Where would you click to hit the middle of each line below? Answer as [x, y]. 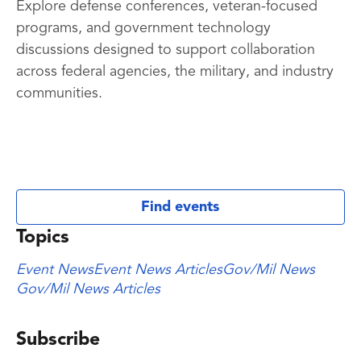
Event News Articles [158, 270]
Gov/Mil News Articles [88, 289]
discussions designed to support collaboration [166, 50]
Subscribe [58, 340]
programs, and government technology [143, 28]
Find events [180, 207]
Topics [43, 238]
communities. [59, 93]
